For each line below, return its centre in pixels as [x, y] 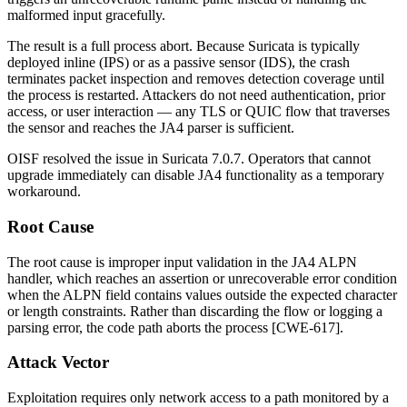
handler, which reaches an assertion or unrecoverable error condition [202, 278]
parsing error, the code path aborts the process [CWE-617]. [175, 327]
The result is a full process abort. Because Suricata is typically [184, 46]
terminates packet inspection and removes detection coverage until [196, 79]
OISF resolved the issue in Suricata [109, 159]
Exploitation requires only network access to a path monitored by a [198, 397]
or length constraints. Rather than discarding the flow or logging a [195, 311]
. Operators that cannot [306, 159]
